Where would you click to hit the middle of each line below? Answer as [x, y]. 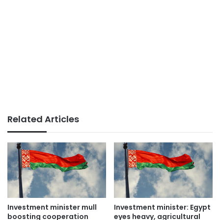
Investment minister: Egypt [162, 207]
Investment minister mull [52, 207]
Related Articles [43, 119]
